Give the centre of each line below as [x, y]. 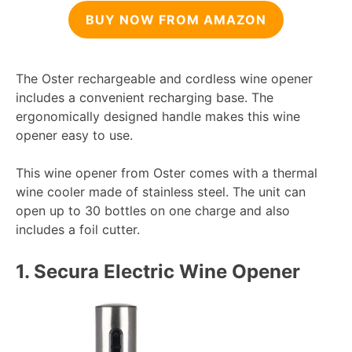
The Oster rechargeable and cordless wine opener [164, 78]
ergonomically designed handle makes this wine [158, 116]
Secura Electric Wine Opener [165, 271]
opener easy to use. [74, 135]
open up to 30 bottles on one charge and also [153, 210]
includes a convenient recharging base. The [145, 97]
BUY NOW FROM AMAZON [176, 19]
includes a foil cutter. [78, 229]
